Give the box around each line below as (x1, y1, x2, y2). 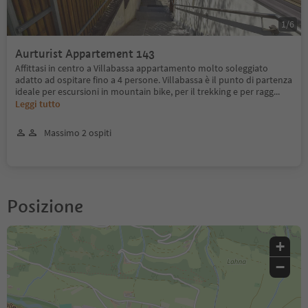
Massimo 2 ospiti (44, 126, 111, 139)
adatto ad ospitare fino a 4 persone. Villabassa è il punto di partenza (15, 73, 292, 86)
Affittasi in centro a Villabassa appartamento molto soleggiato (15, 61, 268, 74)
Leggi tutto (15, 97, 60, 110)
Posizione (7, 195, 83, 217)
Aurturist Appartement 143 (15, 46, 155, 61)
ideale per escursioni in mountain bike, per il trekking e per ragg (15, 85, 274, 98)
